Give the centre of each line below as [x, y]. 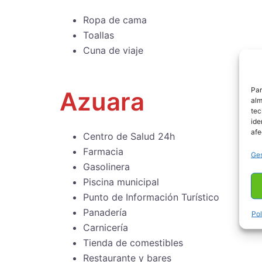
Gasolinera [106, 167]
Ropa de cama [115, 20]
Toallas [99, 35]
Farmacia [103, 152]
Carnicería [106, 228]
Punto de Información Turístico [151, 197]
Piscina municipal [121, 182]
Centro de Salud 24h [129, 137]
